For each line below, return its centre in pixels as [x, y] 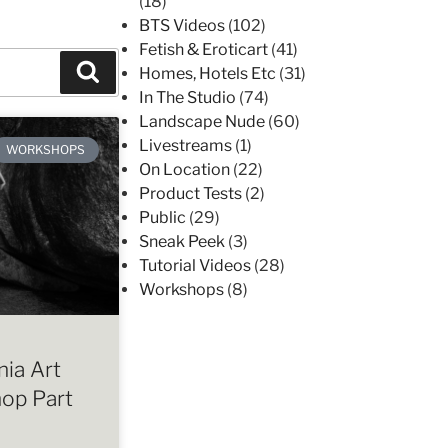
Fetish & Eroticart [203, 49]
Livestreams [185, 145]
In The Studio [187, 97]
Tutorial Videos [195, 265]
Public [162, 217]
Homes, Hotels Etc [207, 73]
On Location [184, 169]
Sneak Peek [182, 241]
